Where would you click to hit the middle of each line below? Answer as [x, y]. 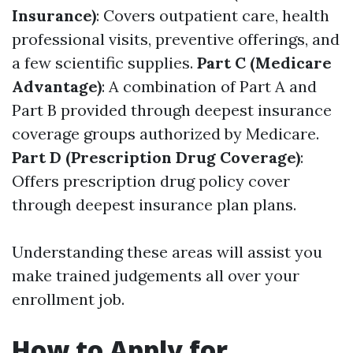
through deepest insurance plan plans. [154, 204]
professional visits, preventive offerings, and [176, 39]
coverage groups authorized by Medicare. [165, 134]
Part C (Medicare [264, 63]
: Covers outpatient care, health [213, 15]
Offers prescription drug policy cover [151, 181]
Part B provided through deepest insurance [172, 110]
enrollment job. [68, 299]
